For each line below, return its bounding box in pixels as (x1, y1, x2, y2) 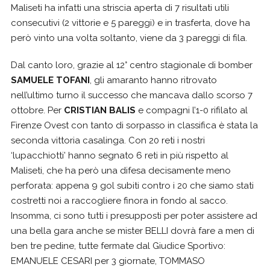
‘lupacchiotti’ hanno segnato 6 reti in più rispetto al (11, 149, 228, 161)
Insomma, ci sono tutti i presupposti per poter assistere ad (11, 210, 257, 221)
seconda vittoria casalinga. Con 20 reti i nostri (11, 134, 205, 146)
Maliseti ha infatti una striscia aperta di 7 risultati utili (11, 2, 229, 13)
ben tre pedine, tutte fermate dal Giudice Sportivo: (11, 240, 225, 251)
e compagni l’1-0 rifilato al (136, 104, 248, 116)
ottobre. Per (11, 104, 64, 116)
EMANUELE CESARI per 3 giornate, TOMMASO (11, 255, 205, 266)
